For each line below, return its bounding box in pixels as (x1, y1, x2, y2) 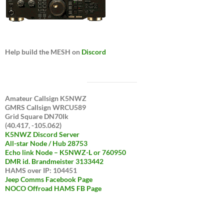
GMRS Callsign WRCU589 (5, 103, 86, 112)
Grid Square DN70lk (5, 112, 68, 121)
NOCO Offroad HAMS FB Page (5, 184, 101, 193)
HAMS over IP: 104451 (5, 166, 77, 175)
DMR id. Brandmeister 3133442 (5, 157, 103, 166)
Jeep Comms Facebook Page (5, 175, 92, 184)
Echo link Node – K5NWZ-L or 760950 (5, 148, 126, 157)
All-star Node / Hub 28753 (5, 139, 87, 148)
